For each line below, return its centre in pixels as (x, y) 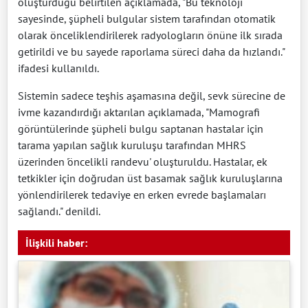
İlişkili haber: (56, 242)
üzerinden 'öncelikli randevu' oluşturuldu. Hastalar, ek (143, 161)
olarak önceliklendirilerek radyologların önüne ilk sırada (150, 35)
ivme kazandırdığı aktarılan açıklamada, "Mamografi (139, 112)
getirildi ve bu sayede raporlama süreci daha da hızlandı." (151, 51)
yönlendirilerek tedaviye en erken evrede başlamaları (142, 194)
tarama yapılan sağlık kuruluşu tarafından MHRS (132, 145)
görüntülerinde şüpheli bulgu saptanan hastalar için (141, 128)
